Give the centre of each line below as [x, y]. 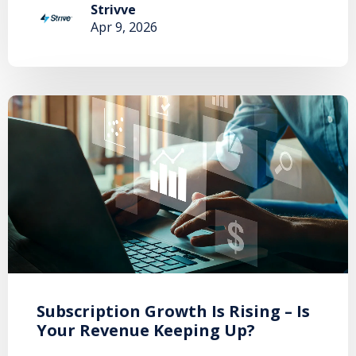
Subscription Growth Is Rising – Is [173, 311]
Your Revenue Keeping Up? [146, 330]
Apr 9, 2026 [124, 27]
